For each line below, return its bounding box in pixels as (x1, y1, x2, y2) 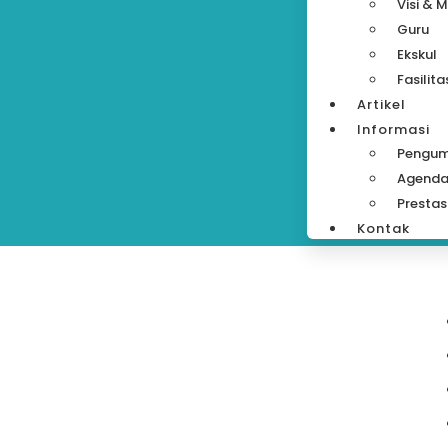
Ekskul (397, 45, 438, 64)
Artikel (357, 95, 407, 114)
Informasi (357, 120, 431, 139)
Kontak (357, 219, 411, 238)
